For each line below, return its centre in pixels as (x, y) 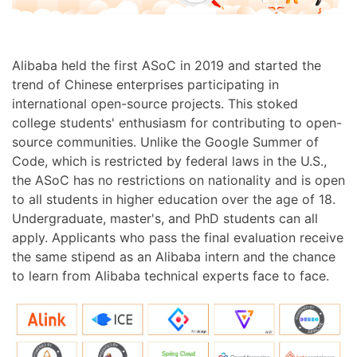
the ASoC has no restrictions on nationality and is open (178, 180)
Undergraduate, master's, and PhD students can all (165, 219)
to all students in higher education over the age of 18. (174, 200)
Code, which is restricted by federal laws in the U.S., (169, 161)
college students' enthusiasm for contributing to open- (177, 123)
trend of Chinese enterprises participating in (145, 85)
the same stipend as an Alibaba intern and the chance (174, 257)
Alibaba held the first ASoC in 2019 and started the (167, 66)
